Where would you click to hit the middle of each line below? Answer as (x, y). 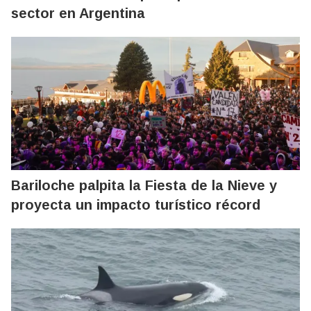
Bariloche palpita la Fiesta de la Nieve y (144, 185)
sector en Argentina (78, 13)
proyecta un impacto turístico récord (136, 204)
